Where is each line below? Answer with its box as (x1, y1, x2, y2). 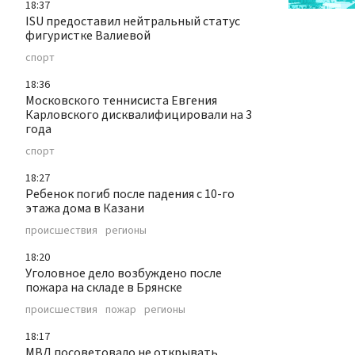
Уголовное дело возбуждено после (25, 265, 222, 283)
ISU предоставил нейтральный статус (25, 13, 240, 31)
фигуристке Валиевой (25, 27, 151, 45)
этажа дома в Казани (25, 200, 144, 218)
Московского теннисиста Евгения (25, 92, 217, 110)
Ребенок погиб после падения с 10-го (25, 185, 235, 204)
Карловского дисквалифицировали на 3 (25, 106, 252, 124)
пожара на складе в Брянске (25, 279, 182, 297)
